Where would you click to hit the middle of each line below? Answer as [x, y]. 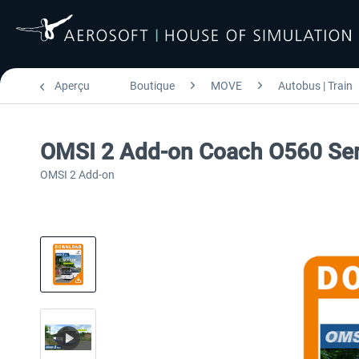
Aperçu [72, 86]
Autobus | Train [315, 86]
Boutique [152, 86]
